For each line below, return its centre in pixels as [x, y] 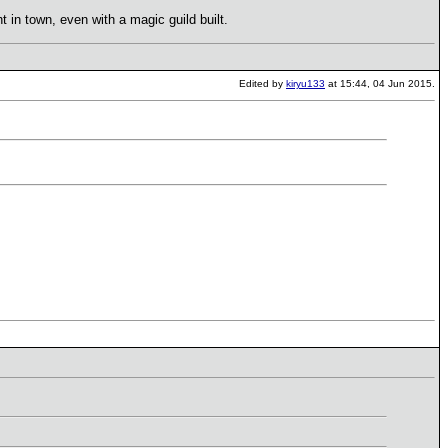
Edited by [262, 83]
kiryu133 [305, 83]
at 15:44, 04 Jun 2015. [380, 83]
